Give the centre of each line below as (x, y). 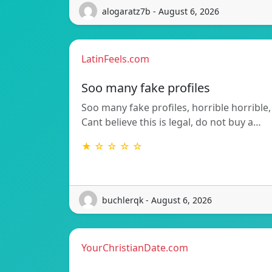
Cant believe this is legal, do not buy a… (171, 122)
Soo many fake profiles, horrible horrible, (176, 108)
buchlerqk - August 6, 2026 (157, 200)
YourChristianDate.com (135, 248)
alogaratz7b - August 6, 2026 (161, 11)
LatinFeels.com (115, 59)
